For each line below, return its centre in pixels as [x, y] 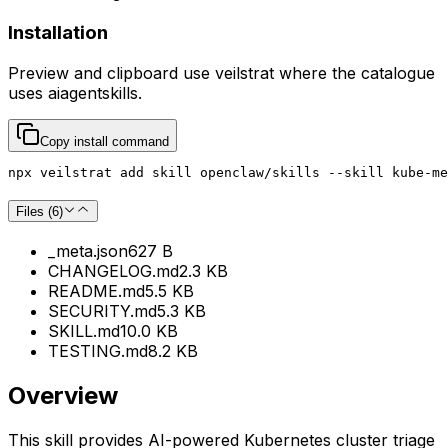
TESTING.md [98, 351]
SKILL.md [84, 331]
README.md [96, 291]
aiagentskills [93, 92]
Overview [63, 396]
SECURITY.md [102, 311]
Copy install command [104, 141]
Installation [58, 32]
